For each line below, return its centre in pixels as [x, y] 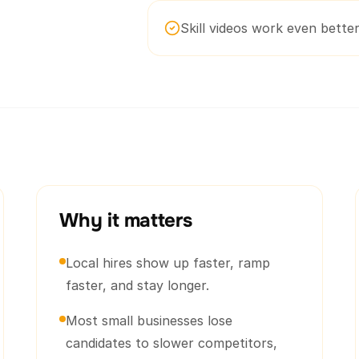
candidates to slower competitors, [172, 343]
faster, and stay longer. [138, 285]
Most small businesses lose [149, 321]
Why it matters [126, 220]
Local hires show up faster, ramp [168, 263]
